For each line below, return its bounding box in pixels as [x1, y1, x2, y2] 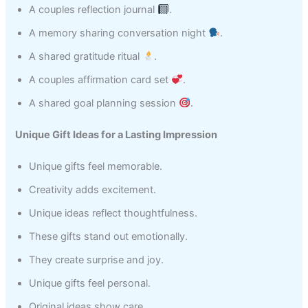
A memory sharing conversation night [29, 26, 209, 39]
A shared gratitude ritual [29, 49, 143, 63]
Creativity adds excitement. [29, 183, 157, 196]
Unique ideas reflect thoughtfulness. [29, 206, 198, 219]
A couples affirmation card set [29, 73, 172, 86]
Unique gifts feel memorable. [29, 159, 163, 173]
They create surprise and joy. [29, 253, 164, 266]
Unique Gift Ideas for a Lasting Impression [15, 128, 218, 141]
